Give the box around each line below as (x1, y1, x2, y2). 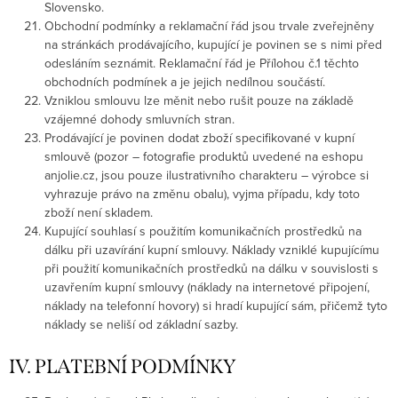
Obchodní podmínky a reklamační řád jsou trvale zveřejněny (44, 16, 374, 35)
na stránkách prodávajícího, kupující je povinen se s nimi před (44, 35, 382, 53)
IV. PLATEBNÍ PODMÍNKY (9, 354, 235, 378)
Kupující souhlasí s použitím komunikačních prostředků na (44, 221, 362, 240)
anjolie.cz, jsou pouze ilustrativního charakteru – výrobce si (44, 165, 369, 184)
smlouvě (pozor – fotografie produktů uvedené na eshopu (44, 147, 363, 165)
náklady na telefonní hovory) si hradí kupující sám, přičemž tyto (44, 296, 387, 314)
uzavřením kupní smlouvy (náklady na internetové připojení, (44, 277, 370, 296)
